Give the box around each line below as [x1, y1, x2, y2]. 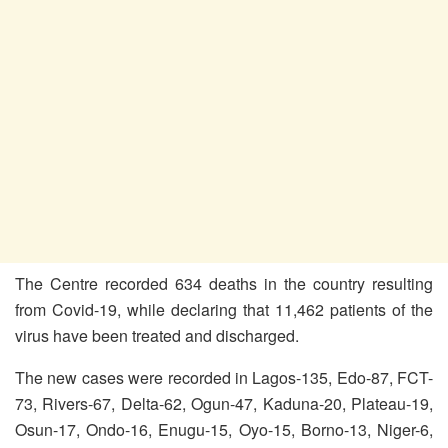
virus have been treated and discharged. [15, 323, 299, 347]
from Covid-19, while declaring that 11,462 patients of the [15, 297, 433, 321]
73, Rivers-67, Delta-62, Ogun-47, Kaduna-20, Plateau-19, [15, 391, 433, 415]
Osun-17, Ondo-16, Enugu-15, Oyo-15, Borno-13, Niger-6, [15, 417, 433, 441]
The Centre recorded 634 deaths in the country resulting [15, 271, 433, 295]
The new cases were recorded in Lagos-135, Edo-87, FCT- [15, 365, 433, 389]
